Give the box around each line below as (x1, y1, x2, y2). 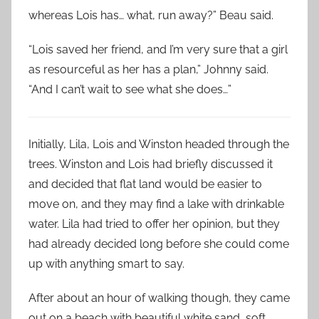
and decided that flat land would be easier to (28, 177, 262, 191)
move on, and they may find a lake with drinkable (28, 197, 284, 211)
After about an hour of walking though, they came (28, 291, 290, 305)
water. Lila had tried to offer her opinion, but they (28, 217, 280, 231)
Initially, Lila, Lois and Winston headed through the (28, 137, 289, 151)
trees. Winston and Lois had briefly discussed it (28, 157, 273, 171)
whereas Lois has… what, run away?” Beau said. (28, 9, 273, 22)
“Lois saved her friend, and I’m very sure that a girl (28, 43, 288, 56)
